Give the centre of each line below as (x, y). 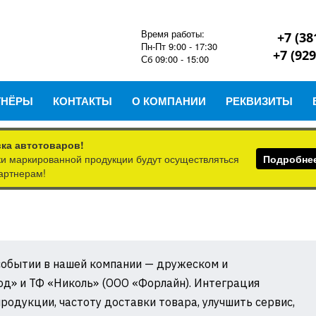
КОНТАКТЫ (83, 101)
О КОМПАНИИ (169, 101)
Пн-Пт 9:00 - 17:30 (179, 46)
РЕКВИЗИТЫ (259, 101)
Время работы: (172, 33)
